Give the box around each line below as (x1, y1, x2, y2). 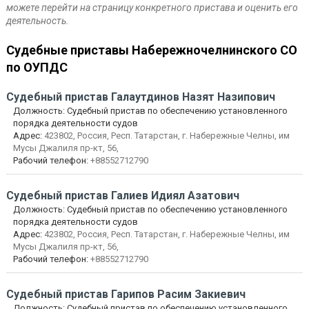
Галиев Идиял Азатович (110, 189, 239, 202)
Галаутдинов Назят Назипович (110, 90, 275, 103)
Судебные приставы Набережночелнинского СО (6, 43, 297, 57)
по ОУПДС (6, 60, 68, 74)
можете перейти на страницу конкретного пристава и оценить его (6, 2, 298, 13)
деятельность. (6, 15, 69, 26)
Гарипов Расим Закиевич (110, 288, 246, 301)
